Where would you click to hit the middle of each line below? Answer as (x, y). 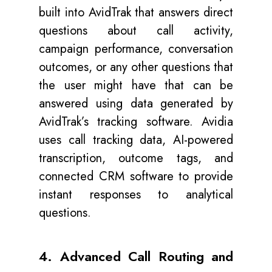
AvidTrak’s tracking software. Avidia (136, 121)
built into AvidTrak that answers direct (136, 12)
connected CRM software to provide (136, 176)
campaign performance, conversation (136, 49)
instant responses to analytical (136, 194)
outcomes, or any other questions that (136, 67)
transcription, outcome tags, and (136, 158)
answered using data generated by (136, 103)
